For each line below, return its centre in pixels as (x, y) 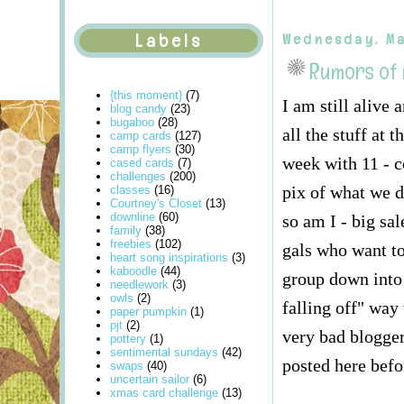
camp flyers (141, 150)
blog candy (138, 109)
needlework (139, 285)
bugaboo (132, 123)
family (126, 231)
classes (130, 190)
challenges (138, 177)
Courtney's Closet (156, 204)
